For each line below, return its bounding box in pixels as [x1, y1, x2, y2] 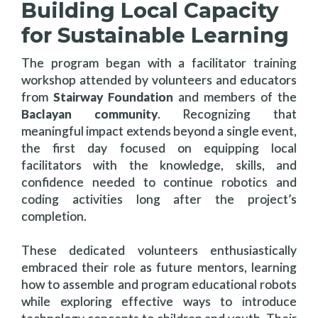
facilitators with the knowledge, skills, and [21, 157, 297, 172]
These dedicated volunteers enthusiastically [21, 242, 297, 258]
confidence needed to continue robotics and [21, 174, 297, 190]
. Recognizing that [157, 106, 297, 121]
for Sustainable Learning [21, 22, 289, 48]
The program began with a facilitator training [21, 55, 297, 70]
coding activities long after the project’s [21, 191, 297, 207]
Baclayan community [21, 106, 158, 121]
